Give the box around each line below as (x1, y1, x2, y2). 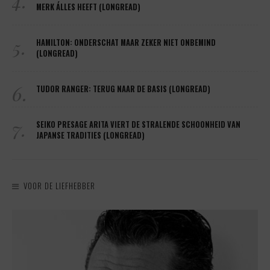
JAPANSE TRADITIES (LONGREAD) (36, 130, 145, 142)
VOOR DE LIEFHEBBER (24, 180, 95, 192)
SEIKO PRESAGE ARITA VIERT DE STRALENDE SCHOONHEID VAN (36, 119, 240, 131)
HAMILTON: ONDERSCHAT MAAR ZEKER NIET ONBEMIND (36, 37, 216, 49)
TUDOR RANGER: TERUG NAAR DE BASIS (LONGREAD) (36, 83, 210, 95)
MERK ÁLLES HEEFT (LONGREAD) (36, 1, 140, 13)
